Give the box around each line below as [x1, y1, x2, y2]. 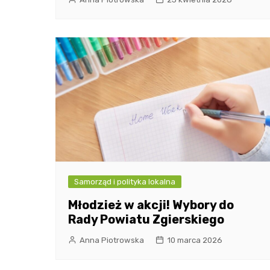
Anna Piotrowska [80, 235, 144, 245]
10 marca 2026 [167, 235, 222, 245]
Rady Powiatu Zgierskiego [68, 212, 224, 227]
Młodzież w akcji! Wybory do [68, 197, 234, 212]
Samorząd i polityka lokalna [74, 177, 175, 186]
